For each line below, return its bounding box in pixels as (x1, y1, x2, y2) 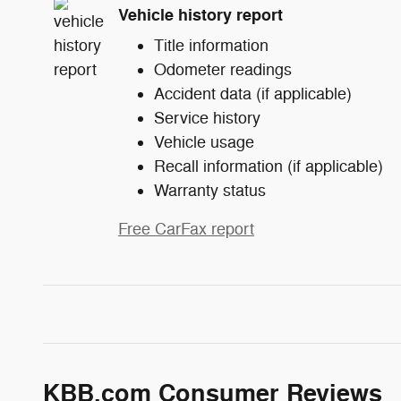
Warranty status (154, 181, 266, 201)
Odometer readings (154, 60, 292, 81)
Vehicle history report (118, 4, 283, 26)
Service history (154, 108, 260, 129)
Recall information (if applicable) (154, 157, 383, 177)
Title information (154, 36, 269, 56)
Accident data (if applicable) (154, 84, 352, 105)
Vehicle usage (154, 132, 254, 153)
